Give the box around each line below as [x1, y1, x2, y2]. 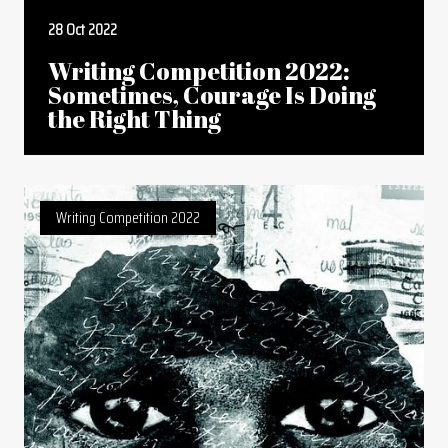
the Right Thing [48, 103, 221, 135]
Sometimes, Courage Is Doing [48, 79, 376, 111]
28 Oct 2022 [48, 17, 117, 42]
